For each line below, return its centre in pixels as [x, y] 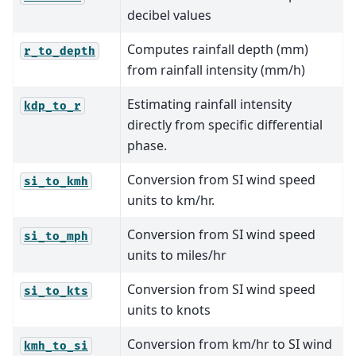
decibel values [169, 15]
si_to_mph [56, 236]
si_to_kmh [56, 181]
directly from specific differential [225, 125]
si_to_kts [56, 291]
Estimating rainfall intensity [209, 104]
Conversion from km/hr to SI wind [230, 344]
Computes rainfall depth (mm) [218, 50]
